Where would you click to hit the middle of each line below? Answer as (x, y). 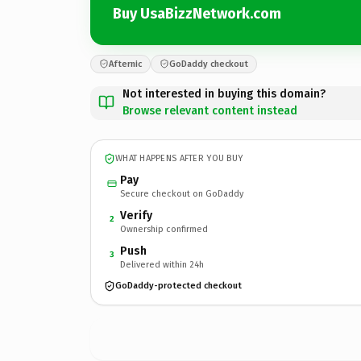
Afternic (125, 64)
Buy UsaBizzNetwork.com (197, 14)
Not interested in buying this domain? (224, 93)
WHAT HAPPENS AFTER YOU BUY (179, 158)
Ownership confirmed (164, 229)
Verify (136, 215)
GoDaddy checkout (209, 64)
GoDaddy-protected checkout (178, 286)
